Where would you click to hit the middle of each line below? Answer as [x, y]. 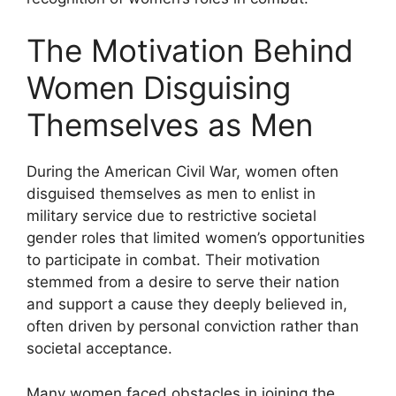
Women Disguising [159, 88]
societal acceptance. [99, 348]
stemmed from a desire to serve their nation [183, 282]
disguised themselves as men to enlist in [171, 194]
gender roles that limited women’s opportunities [196, 238]
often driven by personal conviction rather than [193, 326]
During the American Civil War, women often [183, 171]
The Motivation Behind [190, 50]
